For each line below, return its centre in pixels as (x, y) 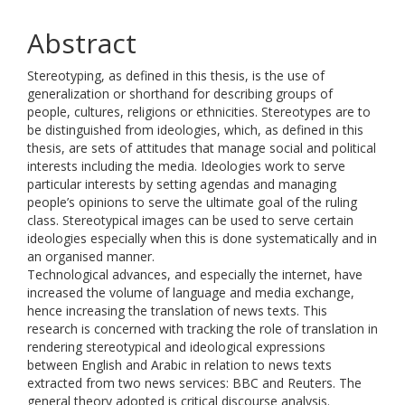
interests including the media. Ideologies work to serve (186, 166)
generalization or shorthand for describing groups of (180, 94)
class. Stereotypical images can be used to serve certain (190, 220)
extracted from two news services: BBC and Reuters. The (194, 383)
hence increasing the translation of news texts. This (177, 311)
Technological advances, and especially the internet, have (195, 274)
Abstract (82, 43)
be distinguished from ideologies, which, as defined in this (195, 130)
